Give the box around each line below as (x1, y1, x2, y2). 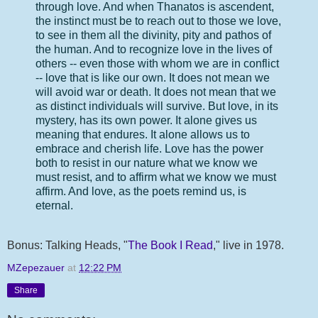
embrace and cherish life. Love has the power (35, 142, 263, 155)
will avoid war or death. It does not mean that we (35, 85, 276, 98)
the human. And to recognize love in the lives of (35, 43, 272, 55)
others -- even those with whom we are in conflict (35, 57, 279, 70)
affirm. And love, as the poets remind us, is (35, 185, 246, 197)
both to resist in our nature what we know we (35, 156, 258, 169)
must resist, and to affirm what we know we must (35, 170, 276, 183)
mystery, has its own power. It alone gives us (35, 114, 257, 126)
